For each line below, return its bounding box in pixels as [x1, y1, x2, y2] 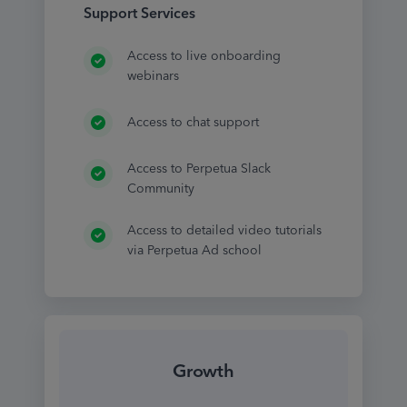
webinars [126, 65, 179, 87]
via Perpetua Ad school [126, 240, 262, 262]
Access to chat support [126, 112, 259, 134]
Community [126, 178, 194, 200]
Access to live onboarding [126, 45, 281, 67]
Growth [173, 356, 234, 387]
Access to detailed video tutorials [126, 220, 322, 242]
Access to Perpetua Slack [126, 158, 271, 180]
